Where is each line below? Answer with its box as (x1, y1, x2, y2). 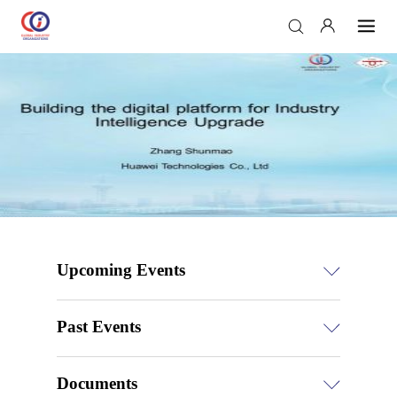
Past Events (57, 316, 142, 336)
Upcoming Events (57, 260, 186, 279)
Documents (57, 374, 138, 393)
